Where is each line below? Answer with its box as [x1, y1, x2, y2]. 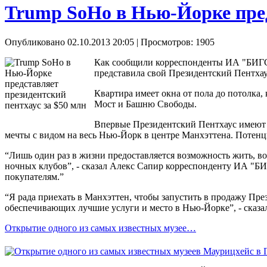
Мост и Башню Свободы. [94, 98, 197, 109]
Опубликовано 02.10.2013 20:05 [5, 36, 134, 47]
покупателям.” [5, 171, 64, 182]
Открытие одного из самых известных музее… [5, 222, 196, 233]
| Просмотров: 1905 [134, 36, 215, 47]
